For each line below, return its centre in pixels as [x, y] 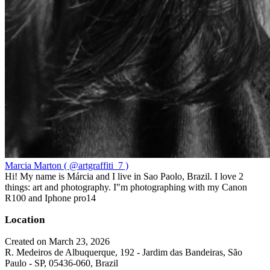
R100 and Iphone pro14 [50, 198]
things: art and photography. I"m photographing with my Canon [126, 187]
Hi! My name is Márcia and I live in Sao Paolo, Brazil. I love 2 [124, 176]
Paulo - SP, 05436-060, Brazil [61, 263]
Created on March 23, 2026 [57, 241]
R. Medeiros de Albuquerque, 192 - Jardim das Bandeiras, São [124, 252]
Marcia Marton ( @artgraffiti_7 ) [67, 165]
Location [25, 220]
